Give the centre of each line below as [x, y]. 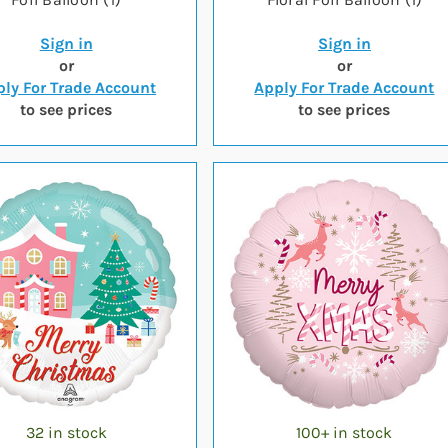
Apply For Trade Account [344, 87]
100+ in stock [344, 432]
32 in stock [66, 432]
